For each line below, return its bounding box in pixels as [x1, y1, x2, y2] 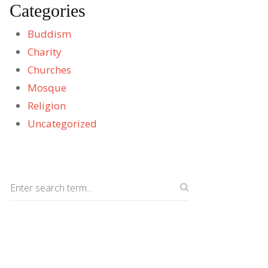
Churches [28, 63, 71, 77]
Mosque [28, 81, 66, 95]
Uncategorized [28, 117, 97, 131]
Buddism [28, 27, 71, 41]
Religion [28, 99, 66, 113]
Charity [28, 45, 62, 59]
